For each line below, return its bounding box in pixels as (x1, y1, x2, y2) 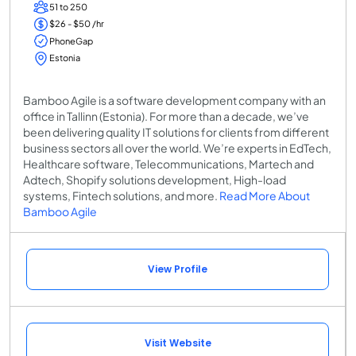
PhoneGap (49, 35, 93, 46)
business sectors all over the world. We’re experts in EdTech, (23, 140, 331, 155)
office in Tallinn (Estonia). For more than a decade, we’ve (23, 108, 309, 123)
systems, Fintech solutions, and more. (23, 188, 219, 203)
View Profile (148, 261, 207, 276)
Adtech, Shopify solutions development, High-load (23, 172, 286, 187)
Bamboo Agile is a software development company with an (23, 92, 326, 107)
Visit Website (144, 335, 211, 350)
